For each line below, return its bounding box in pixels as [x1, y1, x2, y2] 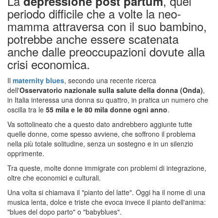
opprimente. [7, 148, 44, 158]
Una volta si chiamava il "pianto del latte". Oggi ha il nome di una [7, 187, 205, 197]
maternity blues [13, 75, 64, 85]
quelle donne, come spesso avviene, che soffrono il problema [7, 128, 196, 139]
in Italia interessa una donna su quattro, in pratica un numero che [7, 94, 208, 105]
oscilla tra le [7, 104, 46, 114]
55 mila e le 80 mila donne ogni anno [46, 104, 167, 114]
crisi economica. [7, 55, 90, 73]
